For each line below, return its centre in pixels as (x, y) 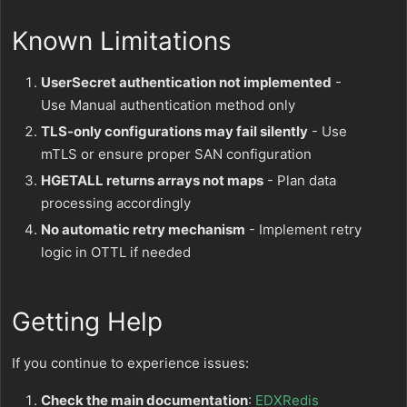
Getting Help (87, 322)
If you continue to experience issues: (130, 363)
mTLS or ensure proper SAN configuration (176, 154)
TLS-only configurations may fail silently (174, 131)
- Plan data (300, 180)
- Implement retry (303, 229)
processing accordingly (116, 203)
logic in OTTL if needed (116, 252)
